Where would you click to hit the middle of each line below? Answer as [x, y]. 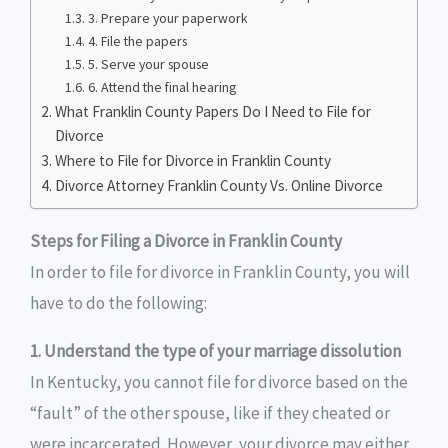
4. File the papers [137, 40]
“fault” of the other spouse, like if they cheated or [210, 412]
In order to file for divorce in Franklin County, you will [220, 271]
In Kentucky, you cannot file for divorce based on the [219, 381]
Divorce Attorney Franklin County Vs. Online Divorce [219, 185]
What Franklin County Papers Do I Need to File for [213, 111]
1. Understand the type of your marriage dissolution [215, 350]
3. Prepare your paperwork [167, 17]
